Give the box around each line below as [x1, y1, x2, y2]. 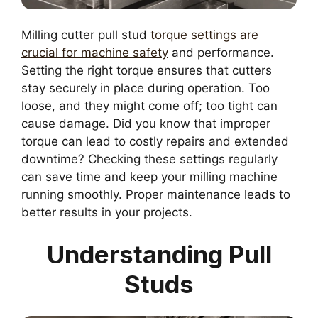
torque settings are [150, 27, 258, 42]
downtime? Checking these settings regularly [21, 151, 278, 166]
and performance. [168, 45, 274, 60]
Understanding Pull [46, 239, 272, 270]
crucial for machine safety [21, 45, 168, 60]
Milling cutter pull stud [21, 27, 150, 42]
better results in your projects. [21, 204, 192, 219]
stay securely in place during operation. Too [21, 80, 270, 95]
